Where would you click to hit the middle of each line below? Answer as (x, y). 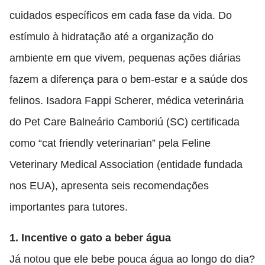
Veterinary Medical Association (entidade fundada (126, 164)
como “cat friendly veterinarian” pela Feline (110, 143)
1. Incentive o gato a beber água (90, 238)
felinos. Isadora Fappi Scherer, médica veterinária (127, 101)
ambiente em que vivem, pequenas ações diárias (125, 58)
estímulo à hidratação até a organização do (112, 37)
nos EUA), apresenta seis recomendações (109, 186)
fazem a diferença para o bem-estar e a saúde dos (129, 79)
